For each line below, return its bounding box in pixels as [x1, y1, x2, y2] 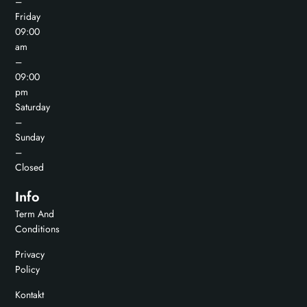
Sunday [15, 130, 45, 145]
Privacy [15, 247, 45, 262]
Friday [15, 10, 41, 24]
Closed [15, 160, 45, 175]
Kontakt [15, 288, 45, 302]
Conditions [15, 222, 60, 236]
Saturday [15, 100, 51, 114]
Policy [15, 262, 40, 277]
